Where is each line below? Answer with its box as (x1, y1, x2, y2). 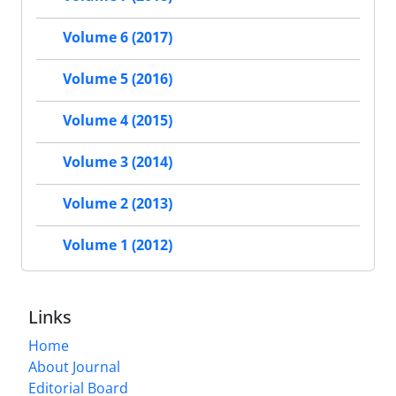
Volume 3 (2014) (63, 152, 172, 172)
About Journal (28, 356, 120, 377)
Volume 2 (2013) (63, 194, 172, 214)
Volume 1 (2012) (63, 235, 172, 255)
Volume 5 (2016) (63, 69, 172, 89)
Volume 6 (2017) (63, 27, 172, 48)
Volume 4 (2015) (63, 110, 172, 131)
